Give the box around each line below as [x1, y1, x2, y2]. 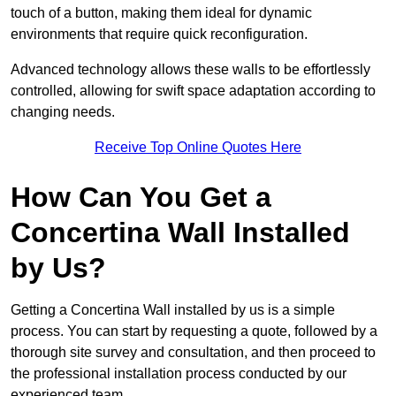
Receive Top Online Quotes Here [95, 140, 301, 156]
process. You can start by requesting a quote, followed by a [11, 324, 377, 339]
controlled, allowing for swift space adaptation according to [11, 83, 376, 99]
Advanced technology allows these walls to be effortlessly [11, 62, 370, 78]
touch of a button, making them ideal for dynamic [11, 5, 312, 21]
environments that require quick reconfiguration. [11, 27, 311, 42]
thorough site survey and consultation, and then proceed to [11, 345, 376, 361]
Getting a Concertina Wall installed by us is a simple [11, 302, 335, 318]
